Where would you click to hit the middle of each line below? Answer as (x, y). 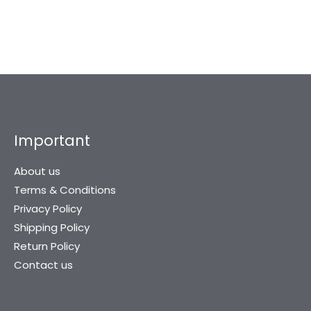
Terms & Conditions (65, 190)
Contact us (43, 265)
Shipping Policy (52, 227)
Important (52, 141)
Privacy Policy (48, 209)
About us (37, 171)
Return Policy (47, 246)
